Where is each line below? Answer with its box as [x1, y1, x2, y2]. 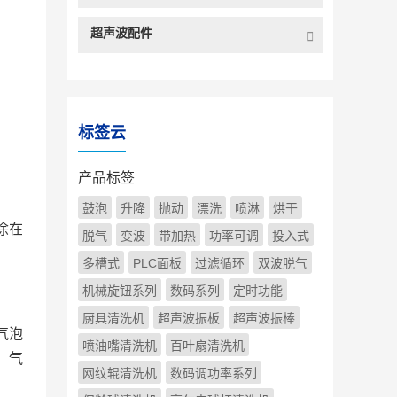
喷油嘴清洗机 [82, 339, 157, 353]
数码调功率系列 [170, 366, 257, 380]
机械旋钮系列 [82, 284, 157, 298]
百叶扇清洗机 [170, 339, 245, 353]
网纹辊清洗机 [82, 366, 157, 380]
